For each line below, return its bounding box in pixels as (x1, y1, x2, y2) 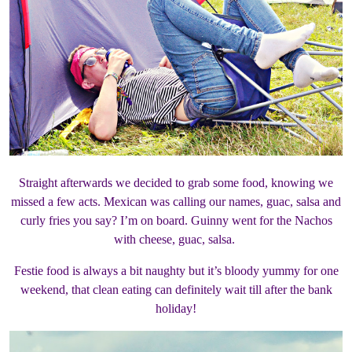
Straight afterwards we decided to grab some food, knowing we (19, 176, 333, 190)
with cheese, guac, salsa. (114, 233, 238, 247)
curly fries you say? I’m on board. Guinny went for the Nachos (20, 214, 332, 228)
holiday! (156, 302, 196, 316)
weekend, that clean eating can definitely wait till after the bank (20, 283, 332, 297)
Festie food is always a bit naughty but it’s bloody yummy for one (13, 264, 339, 278)
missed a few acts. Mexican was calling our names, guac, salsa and (11, 195, 341, 209)
